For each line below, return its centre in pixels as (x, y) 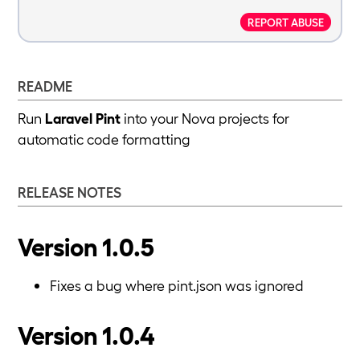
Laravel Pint (83, 117)
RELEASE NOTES (70, 191)
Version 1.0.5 (86, 245)
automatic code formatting (104, 138)
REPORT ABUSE (286, 22)
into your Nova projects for (205, 117)
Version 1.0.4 (86, 334)
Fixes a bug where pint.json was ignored (177, 284)
